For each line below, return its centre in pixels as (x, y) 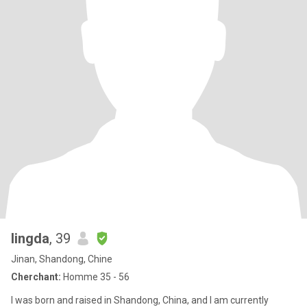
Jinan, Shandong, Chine (62, 259)
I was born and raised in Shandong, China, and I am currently (140, 300)
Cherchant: (36, 277)
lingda (30, 238)
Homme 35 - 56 (95, 277)
